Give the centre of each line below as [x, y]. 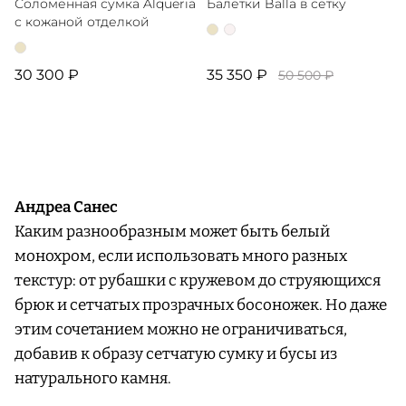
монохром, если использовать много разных [181, 256]
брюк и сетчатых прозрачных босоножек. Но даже [201, 305]
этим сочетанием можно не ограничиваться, [181, 330]
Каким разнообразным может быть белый [172, 232]
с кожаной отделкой [82, 22]
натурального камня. [94, 379]
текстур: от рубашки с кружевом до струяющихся [198, 281]
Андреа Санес [66, 208]
